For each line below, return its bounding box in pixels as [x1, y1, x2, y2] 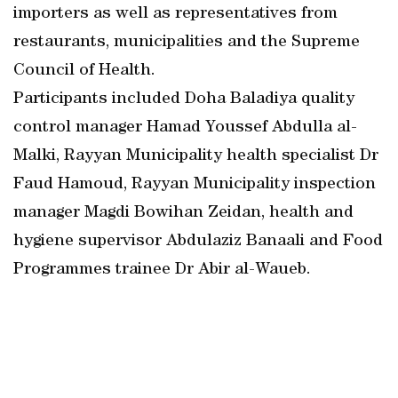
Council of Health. [13, 62, 155, 80]
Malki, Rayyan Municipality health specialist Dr [13, 147, 378, 165]
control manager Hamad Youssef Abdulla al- [13, 119, 357, 137]
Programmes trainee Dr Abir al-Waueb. [13, 261, 311, 279]
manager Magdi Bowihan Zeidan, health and [13, 204, 354, 222]
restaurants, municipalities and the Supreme [13, 34, 360, 52]
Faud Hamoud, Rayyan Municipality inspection [13, 176, 376, 194]
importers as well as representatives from [13, 5, 338, 23]
